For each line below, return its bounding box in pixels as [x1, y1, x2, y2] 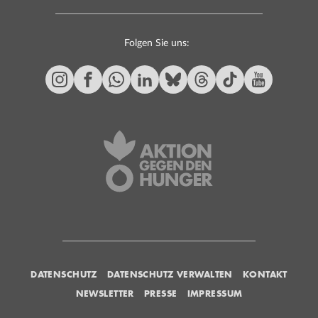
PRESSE [143, 286, 177, 300]
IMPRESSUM [187, 286, 243, 300]
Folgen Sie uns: [124, 38, 190, 49]
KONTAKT [242, 267, 287, 281]
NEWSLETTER [75, 286, 134, 300]
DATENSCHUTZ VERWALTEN [106, 267, 233, 281]
